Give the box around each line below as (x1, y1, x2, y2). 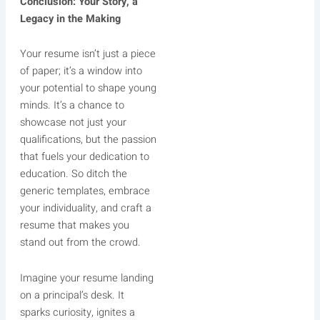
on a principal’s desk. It (19, 287, 124, 303)
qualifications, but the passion (19, 132, 156, 148)
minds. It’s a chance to (19, 98, 124, 114)
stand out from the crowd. (19, 235, 141, 251)
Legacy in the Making (19, 11, 121, 26)
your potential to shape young (19, 81, 156, 96)
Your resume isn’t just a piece (19, 46, 156, 62)
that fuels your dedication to (19, 149, 149, 165)
